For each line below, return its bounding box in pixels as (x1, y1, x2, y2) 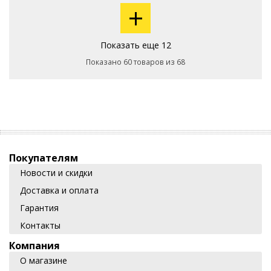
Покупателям (9, 151, 78, 165)
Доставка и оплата (20, 184, 99, 196)
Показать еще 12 (100, 39, 171, 51)
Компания (9, 239, 60, 252)
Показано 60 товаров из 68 (86, 57, 185, 67)
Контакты (20, 220, 60, 231)
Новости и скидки (20, 167, 93, 178)
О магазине (20, 255, 67, 266)
